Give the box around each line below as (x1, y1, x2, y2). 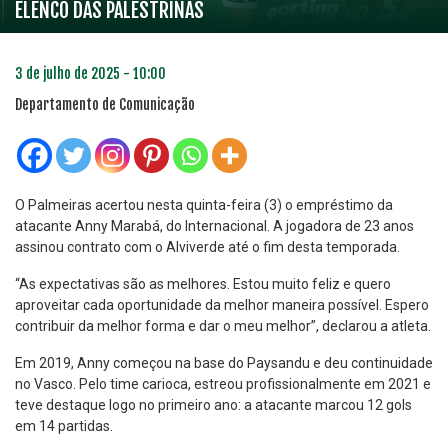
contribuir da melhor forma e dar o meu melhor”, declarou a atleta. (15, 318, 431, 334)
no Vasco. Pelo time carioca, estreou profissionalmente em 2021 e (15, 376, 431, 392)
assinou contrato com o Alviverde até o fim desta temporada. (15, 239, 400, 255)
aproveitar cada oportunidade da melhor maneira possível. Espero (15, 297, 429, 313)
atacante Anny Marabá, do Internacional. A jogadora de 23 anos (15, 218, 414, 234)
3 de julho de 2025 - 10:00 (15, 65, 166, 82)
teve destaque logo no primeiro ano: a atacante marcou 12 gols (15, 397, 412, 413)
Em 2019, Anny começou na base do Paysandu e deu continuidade (15, 355, 433, 371)
